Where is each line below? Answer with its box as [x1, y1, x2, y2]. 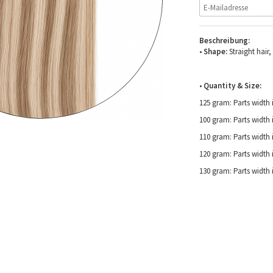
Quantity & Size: [203, 80, 261, 91]
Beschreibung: [199, 35, 250, 46]
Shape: [203, 46, 227, 57]
